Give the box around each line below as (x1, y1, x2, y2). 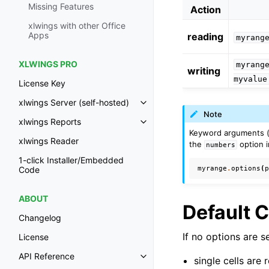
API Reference (19, 251, 74, 262)
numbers (206, 141, 236, 148)
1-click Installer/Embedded (19, 155, 124, 166)
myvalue (234, 74, 267, 84)
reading (187, 31, 223, 43)
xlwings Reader (19, 136, 79, 147)
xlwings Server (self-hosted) (19, 97, 129, 108)
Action (190, 4, 221, 16)
